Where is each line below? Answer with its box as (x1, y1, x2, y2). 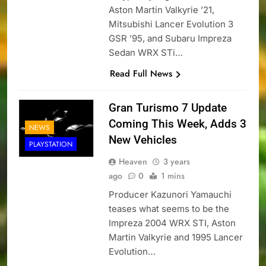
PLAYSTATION (29, 139, 72, 150)
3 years (163, 156, 190, 168)
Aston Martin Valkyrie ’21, (108, 4, 214, 16)
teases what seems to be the (108, 203, 229, 215)
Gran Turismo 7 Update (108, 101, 227, 115)
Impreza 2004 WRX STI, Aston (108, 217, 236, 229)
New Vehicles (108, 133, 177, 147)
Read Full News (109, 67, 172, 81)
